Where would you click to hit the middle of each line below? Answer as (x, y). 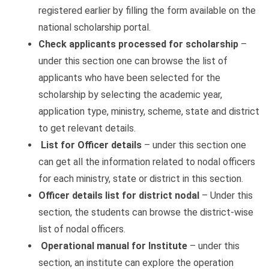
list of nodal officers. (82, 229)
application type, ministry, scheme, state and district (149, 111)
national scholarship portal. (95, 27)
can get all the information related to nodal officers (147, 162)
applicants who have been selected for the (129, 77)
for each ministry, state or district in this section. (141, 178)
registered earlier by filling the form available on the (147, 10)
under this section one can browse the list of (133, 61)
